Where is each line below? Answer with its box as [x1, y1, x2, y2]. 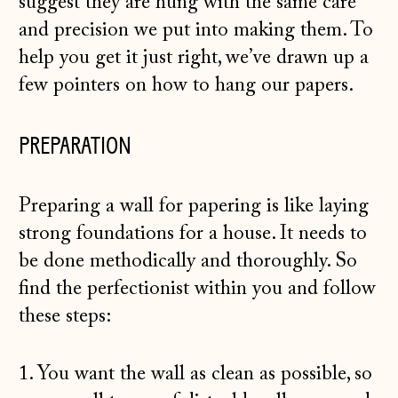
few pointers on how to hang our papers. [19, 75, 354, 96]
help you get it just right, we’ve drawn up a [19, 47, 370, 68]
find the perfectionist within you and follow [19, 278, 377, 299]
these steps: [19, 306, 112, 327]
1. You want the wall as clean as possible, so [19, 363, 373, 385]
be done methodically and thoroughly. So [19, 251, 358, 272]
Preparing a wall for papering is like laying [19, 195, 370, 217]
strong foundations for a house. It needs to [19, 223, 368, 244]
